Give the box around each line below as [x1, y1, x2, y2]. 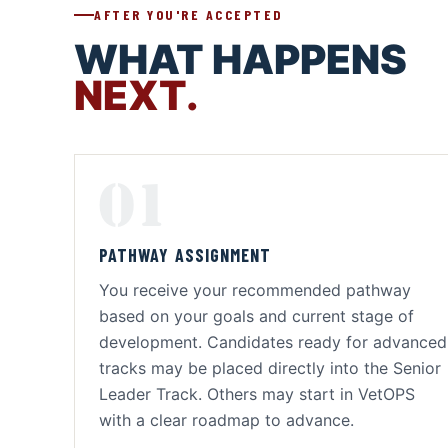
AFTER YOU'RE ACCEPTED [94, 6, 284, 23]
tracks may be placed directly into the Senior [99, 358, 441, 378]
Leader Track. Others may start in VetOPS [99, 384, 415, 404]
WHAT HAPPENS [74, 35, 407, 84]
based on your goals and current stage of [99, 306, 414, 326]
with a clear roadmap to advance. [99, 410, 354, 430]
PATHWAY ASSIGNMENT [99, 244, 272, 266]
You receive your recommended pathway [99, 280, 411, 300]
